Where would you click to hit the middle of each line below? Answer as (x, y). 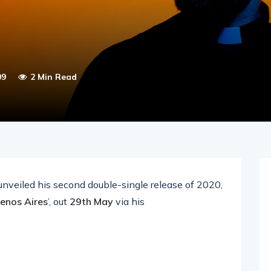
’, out (59, 201)
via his (129, 201)
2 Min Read (54, 77)
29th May (91, 201)
